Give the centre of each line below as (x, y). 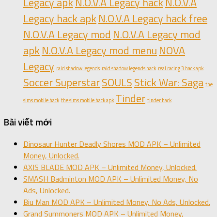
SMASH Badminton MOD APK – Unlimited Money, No (111, 178)
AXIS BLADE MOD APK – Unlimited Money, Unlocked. (110, 167)
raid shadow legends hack (129, 69)
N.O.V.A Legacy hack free (153, 18)
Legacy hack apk (60, 18)
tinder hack (159, 101)
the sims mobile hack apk (87, 101)
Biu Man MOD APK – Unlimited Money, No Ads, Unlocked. (117, 202)
